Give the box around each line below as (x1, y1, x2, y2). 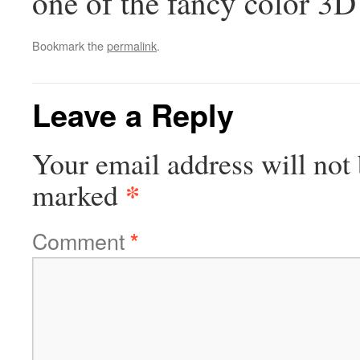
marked (32, 175, 125, 214)
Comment (32, 225, 130, 256)
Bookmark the (32, 37, 107, 54)
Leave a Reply (32, 92, 234, 137)
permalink (107, 37, 157, 54)
